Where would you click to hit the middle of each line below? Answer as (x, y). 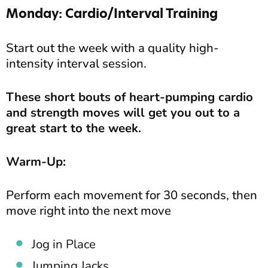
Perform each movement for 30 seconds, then (132, 195)
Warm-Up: (36, 161)
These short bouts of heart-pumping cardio (130, 97)
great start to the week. (74, 128)
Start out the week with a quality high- (112, 48)
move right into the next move (89, 210)
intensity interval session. (76, 63)
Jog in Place (64, 244)
